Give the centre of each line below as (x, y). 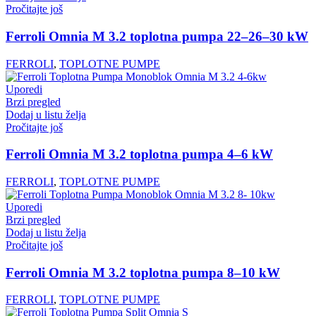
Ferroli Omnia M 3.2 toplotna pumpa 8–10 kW (143, 272)
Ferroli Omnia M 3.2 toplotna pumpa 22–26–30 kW (157, 36)
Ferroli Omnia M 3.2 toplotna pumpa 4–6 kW (139, 154)
